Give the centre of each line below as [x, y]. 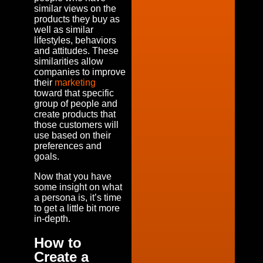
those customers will [76, 125]
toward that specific [74, 93]
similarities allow [69, 61]
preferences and [68, 146]
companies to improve [80, 72]
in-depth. [52, 219]
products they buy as [77, 19]
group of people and [76, 104]
